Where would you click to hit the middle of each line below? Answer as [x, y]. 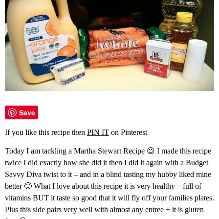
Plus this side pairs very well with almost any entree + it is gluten [104, 210]
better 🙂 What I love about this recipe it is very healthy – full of [103, 186]
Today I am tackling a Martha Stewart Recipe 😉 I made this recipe [108, 151]
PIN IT [98, 132]
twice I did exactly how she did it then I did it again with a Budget [107, 163]
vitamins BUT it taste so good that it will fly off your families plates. [109, 198]
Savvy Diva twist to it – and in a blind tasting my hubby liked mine [108, 175]
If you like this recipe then [46, 132]
